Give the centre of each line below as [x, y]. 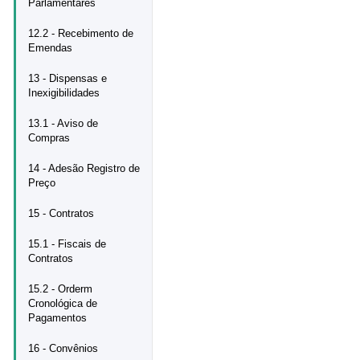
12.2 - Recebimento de [81, 33]
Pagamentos [57, 318]
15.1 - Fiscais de [67, 244]
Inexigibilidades [64, 93]
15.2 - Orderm [60, 289]
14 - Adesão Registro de [84, 168]
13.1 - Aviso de [63, 123]
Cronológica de [63, 303]
